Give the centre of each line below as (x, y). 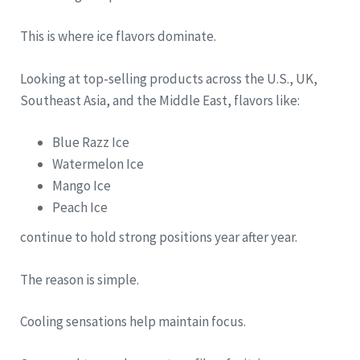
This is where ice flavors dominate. (118, 37)
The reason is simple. (80, 279)
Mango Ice (82, 186)
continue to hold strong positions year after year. (159, 237)
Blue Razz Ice (91, 143)
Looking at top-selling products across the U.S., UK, (169, 78)
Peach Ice (80, 208)
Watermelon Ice (98, 164)
